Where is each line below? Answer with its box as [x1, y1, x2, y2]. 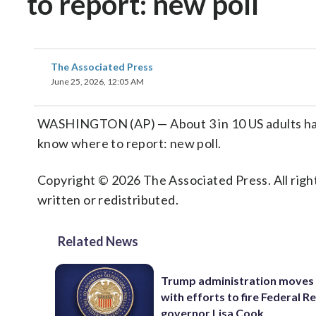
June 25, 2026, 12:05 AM [51, 76, 144, 87]
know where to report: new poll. [37, 135, 221, 151]
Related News [58, 233, 138, 249]
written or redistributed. [37, 192, 178, 207]
